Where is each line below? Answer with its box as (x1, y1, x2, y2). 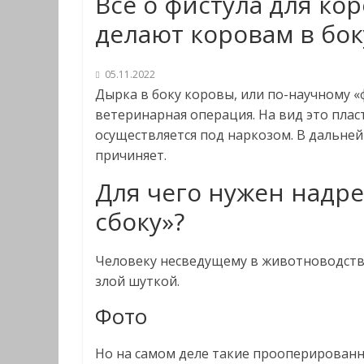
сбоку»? (95, 205, 184, 238)
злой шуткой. (95, 272, 180, 290)
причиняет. (95, 146, 167, 164)
